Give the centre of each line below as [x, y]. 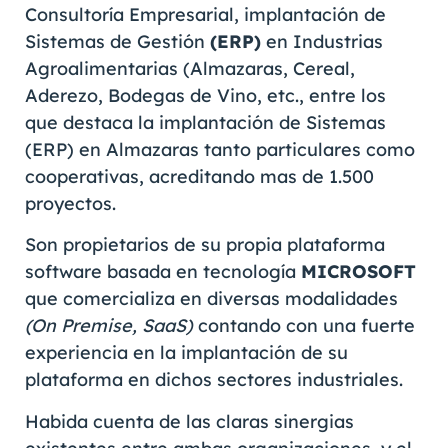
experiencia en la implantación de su [186, 353]
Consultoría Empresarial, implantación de [205, 14]
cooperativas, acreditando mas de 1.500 [199, 176]
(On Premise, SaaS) [111, 326]
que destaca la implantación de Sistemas [205, 122]
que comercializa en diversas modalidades [211, 299]
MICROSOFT [358, 272]
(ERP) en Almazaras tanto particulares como [220, 149]
